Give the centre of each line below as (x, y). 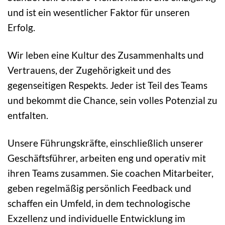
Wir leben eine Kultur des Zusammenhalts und (106, 55)
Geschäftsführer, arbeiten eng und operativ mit (107, 158)
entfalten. (28, 116)
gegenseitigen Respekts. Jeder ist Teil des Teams (107, 85)
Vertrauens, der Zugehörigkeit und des (89, 70)
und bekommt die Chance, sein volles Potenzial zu (113, 100)
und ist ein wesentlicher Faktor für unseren (99, 13)
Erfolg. (21, 28)
